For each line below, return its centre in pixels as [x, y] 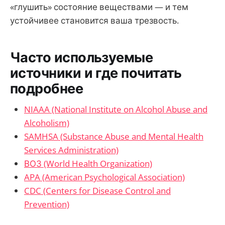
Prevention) [47, 204]
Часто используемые [82, 57]
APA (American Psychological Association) [104, 177]
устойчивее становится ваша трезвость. [94, 21]
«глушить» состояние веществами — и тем [99, 7]
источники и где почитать [96, 72]
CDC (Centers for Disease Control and [97, 191]
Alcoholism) [47, 123]
